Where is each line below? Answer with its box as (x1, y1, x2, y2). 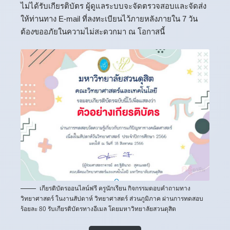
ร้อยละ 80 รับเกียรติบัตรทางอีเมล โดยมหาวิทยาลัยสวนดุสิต (21, 205, 176, 213)
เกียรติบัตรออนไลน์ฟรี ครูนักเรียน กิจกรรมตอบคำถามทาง (40, 184, 190, 192)
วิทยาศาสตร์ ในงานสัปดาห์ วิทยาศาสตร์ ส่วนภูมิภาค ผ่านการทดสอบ (21, 195, 203, 202)
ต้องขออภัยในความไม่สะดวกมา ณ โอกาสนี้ (21, 27, 165, 36)
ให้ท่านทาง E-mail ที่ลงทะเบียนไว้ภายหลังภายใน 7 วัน (21, 14, 198, 23)
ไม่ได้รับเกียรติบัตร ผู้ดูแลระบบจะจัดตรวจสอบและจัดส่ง (21, 1, 206, 10)
